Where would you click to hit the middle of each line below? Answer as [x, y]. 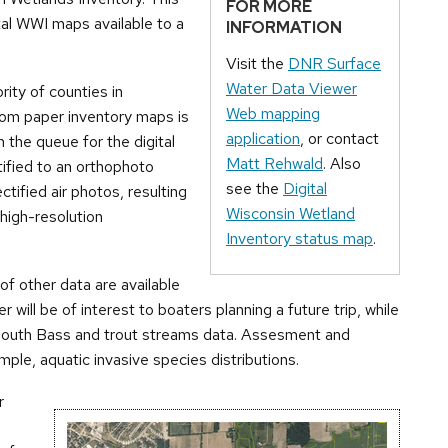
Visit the [257, 64]
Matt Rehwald [274, 164]
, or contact [339, 139]
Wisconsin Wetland [290, 214]
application [263, 139]
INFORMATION [284, 28]
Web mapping [273, 114]
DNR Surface [334, 64]
